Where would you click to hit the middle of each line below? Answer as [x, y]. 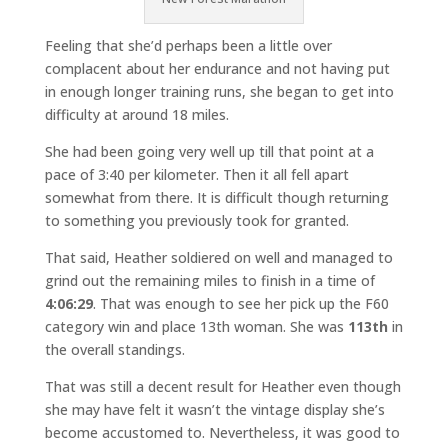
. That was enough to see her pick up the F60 [240, 303]
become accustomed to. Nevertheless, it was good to [222, 432]
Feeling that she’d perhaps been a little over [188, 45]
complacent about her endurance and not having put [217, 68]
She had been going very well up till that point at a [209, 151]
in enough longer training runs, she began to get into [219, 91]
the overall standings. [114, 349]
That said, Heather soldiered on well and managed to [218, 257]
